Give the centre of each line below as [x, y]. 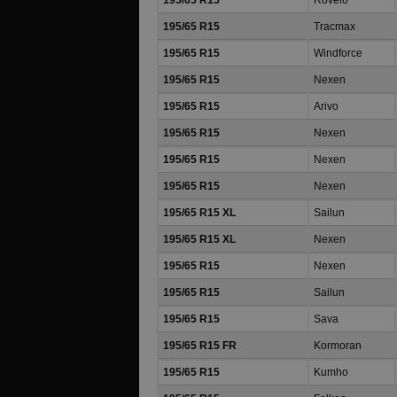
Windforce [338, 53]
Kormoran [338, 346]
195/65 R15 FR [200, 346]
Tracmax [335, 27]
